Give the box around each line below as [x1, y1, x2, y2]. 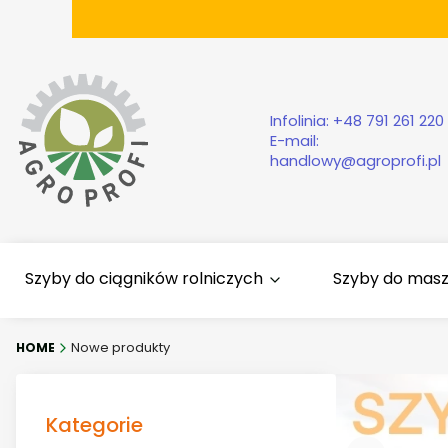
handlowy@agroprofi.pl [270, 149, 441, 171]
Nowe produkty [71, 338, 170, 358]
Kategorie [46, 411, 143, 440]
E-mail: [270, 129, 319, 151]
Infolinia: [270, 109, 333, 131]
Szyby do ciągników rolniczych [25, 267, 263, 291]
